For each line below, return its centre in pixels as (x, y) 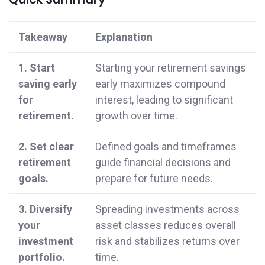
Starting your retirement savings (171, 67)
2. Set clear (46, 146)
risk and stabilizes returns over (167, 241)
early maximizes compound (160, 83)
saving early (48, 83)
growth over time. (136, 115)
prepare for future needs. (154, 178)
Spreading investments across (167, 209)
